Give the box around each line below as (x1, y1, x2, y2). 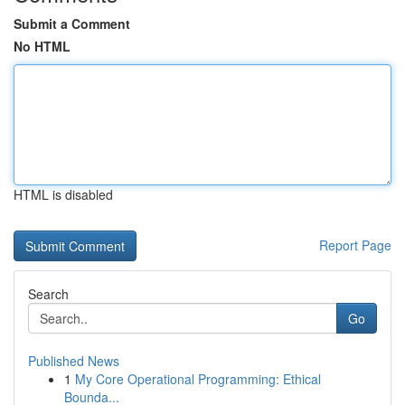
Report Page (319, 236, 391, 254)
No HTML (14, 37, 71, 55)
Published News (28, 352, 119, 370)
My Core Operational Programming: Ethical (75, 370, 321, 388)
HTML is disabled (14, 185, 113, 203)
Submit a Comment (14, 14, 130, 33)
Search (28, 285, 69, 303)
